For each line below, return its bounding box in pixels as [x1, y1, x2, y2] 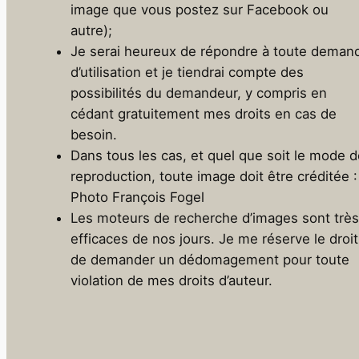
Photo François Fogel [71, 188, 204, 205]
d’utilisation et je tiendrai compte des [71, 63, 304, 80]
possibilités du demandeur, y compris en [71, 84, 327, 101]
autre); [71, 22, 112, 38]
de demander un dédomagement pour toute [71, 251, 349, 268]
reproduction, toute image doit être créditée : [71, 167, 357, 184]
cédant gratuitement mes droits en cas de [71, 105, 337, 122]
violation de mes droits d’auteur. [71, 272, 272, 288]
